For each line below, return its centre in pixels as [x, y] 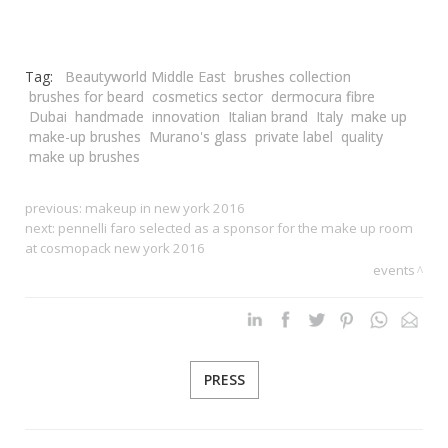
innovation [186, 116]
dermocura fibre [323, 96]
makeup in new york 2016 [165, 207]
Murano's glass [198, 136]
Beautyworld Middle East [145, 76]
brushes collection [292, 76]
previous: [55, 207]
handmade [109, 116]
